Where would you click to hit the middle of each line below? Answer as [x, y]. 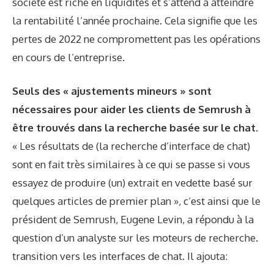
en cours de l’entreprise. [68, 57]
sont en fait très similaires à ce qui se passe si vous [131, 165]
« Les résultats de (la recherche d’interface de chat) [131, 146]
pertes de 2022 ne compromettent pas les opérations [136, 39]
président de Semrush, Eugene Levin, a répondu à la [133, 220]
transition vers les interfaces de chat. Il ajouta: [120, 256]
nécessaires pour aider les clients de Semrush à [131, 109]
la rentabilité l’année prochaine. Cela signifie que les [135, 20]
